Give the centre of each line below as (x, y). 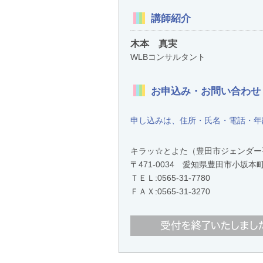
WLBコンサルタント (168, 57)
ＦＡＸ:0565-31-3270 (170, 191)
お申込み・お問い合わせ (205, 91)
